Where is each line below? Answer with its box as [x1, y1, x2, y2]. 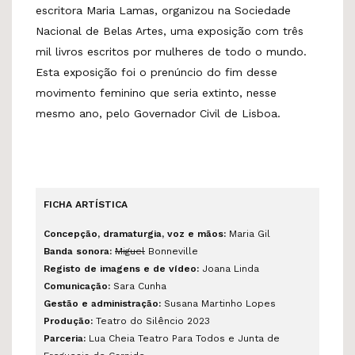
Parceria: [44, 332, 86, 344]
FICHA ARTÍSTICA [44, 198, 128, 210]
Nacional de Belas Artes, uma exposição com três [36, 24, 303, 37]
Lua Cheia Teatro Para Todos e [86, 332, 238, 344]
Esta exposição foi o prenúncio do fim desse [36, 65, 277, 78]
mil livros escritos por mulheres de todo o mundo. [36, 44, 307, 58]
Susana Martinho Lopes [161, 297, 276, 309]
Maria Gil [226, 227, 270, 239]
